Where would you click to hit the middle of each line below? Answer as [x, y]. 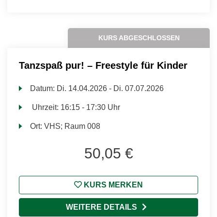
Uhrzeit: [46, 107]
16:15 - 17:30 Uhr [91, 107]
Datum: [44, 88]
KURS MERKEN [112, 185]
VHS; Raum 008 [72, 126]
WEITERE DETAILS [101, 207]
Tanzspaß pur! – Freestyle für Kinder [103, 65]
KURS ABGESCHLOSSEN [139, 38]
